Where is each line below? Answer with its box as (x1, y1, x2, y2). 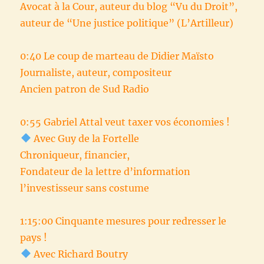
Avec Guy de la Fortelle (31, 132, 139, 144)
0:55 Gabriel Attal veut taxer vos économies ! (20, 115, 230, 128)
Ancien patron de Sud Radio (20, 82, 150, 95)
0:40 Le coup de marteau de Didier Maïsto (20, 49, 214, 62)
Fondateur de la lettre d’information (20, 165, 191, 177)
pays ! (20, 231, 48, 243)
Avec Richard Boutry (31, 247, 128, 260)
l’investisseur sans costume (20, 181, 150, 194)
